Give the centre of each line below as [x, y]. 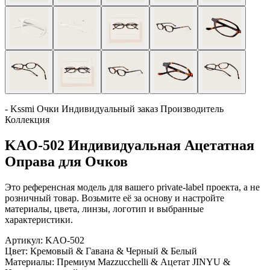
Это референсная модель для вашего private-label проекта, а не [132, 187]
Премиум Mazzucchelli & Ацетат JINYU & [143, 262]
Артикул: [24, 240]
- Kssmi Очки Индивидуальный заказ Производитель [114, 109]
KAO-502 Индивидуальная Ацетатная [130, 145]
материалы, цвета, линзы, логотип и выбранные [104, 209]
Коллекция [27, 120]
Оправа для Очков [66, 161]
